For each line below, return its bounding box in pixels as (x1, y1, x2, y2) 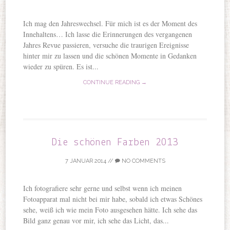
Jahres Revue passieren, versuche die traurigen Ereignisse (23, 40, 189, 50)
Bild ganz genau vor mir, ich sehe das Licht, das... (23, 215, 169, 225)
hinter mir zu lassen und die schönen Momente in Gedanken (23, 50, 197, 61)
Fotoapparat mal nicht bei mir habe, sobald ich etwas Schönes (23, 194, 203, 204)
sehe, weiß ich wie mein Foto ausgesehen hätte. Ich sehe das (23, 204, 198, 215)
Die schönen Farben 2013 (52, 137, 178, 148)
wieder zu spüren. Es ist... (23, 61, 99, 71)
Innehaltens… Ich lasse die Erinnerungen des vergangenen (23, 29, 193, 39)
